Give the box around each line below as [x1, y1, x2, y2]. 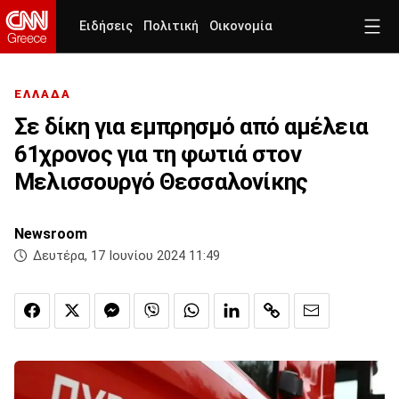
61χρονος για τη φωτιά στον [14, 141, 301, 168]
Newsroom [14, 225, 87, 243]
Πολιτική [143, 19, 199, 34]
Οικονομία [209, 19, 273, 34]
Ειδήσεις [79, 19, 133, 34]
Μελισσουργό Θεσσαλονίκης [14, 168, 308, 196]
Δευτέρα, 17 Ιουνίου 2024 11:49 [33, 248, 220, 265]
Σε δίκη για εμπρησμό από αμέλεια [14, 113, 369, 141]
